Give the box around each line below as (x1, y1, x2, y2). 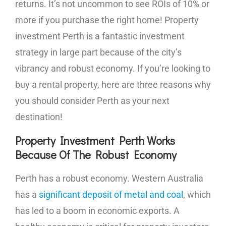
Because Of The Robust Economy (15, 147, 177, 162)
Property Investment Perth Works (15, 133, 175, 148)
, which (183, 189, 211, 200)
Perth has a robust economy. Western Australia (15, 173, 203, 184)
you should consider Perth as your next (15, 95, 169, 106)
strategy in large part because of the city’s (15, 47, 182, 58)
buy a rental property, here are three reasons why (15, 79, 211, 90)
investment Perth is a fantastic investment (15, 31, 185, 41)
